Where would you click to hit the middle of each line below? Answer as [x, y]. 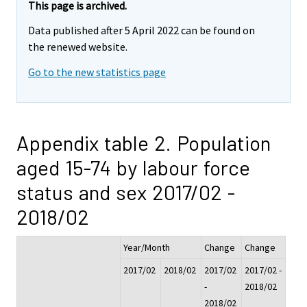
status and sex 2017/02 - [126, 192]
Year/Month [147, 248]
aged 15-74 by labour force [133, 168]
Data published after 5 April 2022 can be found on [142, 30]
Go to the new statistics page [97, 72]
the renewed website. [78, 47]
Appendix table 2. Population [144, 143]
